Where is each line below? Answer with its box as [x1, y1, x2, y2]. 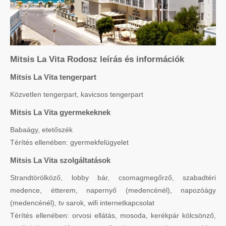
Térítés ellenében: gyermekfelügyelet [10, 138, 129, 146]
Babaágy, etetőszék [10, 125, 73, 134]
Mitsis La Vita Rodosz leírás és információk [10, 54, 184, 64]
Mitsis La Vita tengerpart [10, 72, 96, 81]
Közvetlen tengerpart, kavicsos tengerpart [10, 90, 143, 98]
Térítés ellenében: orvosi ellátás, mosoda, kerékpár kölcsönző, [10, 211, 216, 219]
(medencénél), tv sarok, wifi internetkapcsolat [10, 198, 154, 207]
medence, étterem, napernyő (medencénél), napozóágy [10, 186, 216, 194]
